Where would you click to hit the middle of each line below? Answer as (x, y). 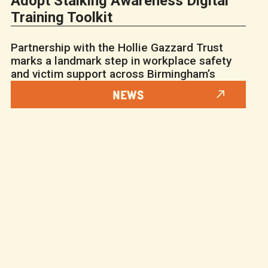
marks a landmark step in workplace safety (121, 60)
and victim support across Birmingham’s (113, 74)
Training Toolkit (61, 17)
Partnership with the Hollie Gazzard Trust (117, 47)
